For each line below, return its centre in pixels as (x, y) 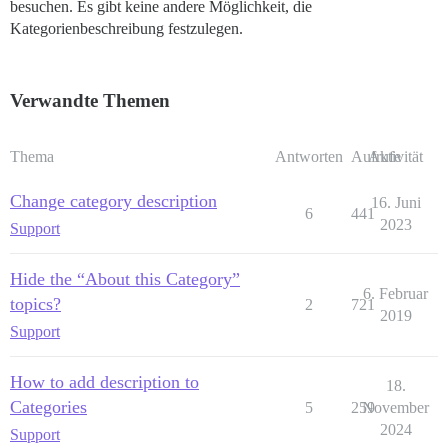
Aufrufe (376, 156)
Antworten (308, 156)
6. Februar (395, 293)
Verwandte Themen (90, 100)
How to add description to (104, 382)
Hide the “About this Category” (125, 279)
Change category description (113, 201)
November (395, 407)
